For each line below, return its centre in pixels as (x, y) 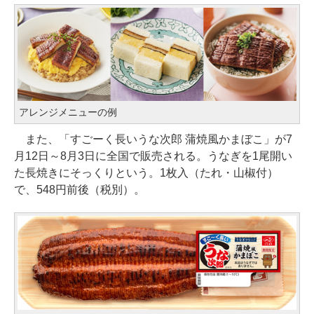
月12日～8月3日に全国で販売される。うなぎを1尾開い (153, 156)
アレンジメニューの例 (68, 112)
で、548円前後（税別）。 (80, 189)
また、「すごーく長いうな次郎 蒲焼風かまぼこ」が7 (153, 139)
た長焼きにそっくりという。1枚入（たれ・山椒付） (146, 172)
